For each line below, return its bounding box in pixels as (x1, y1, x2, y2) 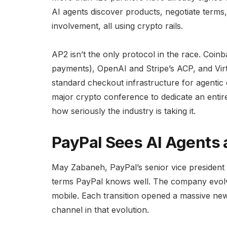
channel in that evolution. (52, 205, 149, 215)
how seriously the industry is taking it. (52, 105, 196, 116)
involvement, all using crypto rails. (52, 20, 183, 31)
